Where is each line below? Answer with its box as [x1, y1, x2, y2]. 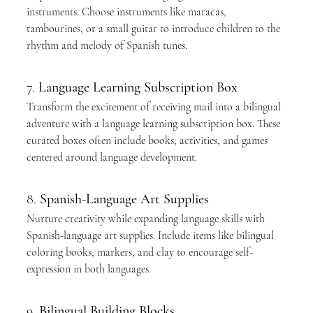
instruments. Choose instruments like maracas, [27, 5, 229, 19]
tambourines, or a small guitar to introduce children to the [27, 22, 283, 36]
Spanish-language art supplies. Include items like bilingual [27, 228, 277, 242]
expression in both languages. [27, 262, 151, 276]
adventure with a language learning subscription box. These [27, 117, 283, 131]
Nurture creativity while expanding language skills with [27, 212, 268, 226]
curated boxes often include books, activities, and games [27, 133, 270, 147]
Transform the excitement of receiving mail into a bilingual [27, 100, 284, 114]
